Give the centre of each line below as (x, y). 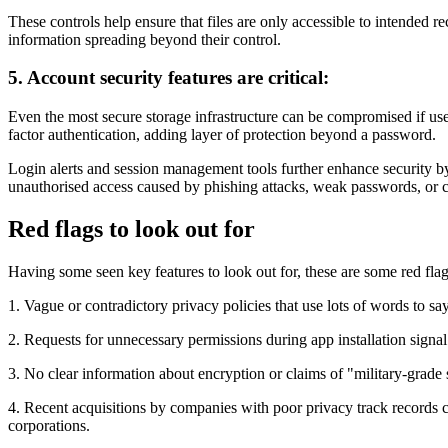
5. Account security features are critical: (168, 78)
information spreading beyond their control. (144, 39)
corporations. (49, 425)
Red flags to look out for (131, 229)
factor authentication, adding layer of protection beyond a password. (222, 135)
